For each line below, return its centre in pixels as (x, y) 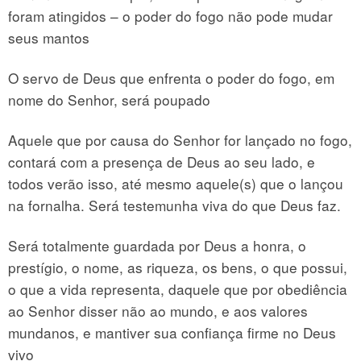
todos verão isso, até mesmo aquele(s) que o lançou (176, 183)
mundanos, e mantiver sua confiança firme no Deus (172, 332)
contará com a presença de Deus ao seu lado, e (162, 161)
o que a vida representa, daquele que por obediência (178, 288)
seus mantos (49, 37)
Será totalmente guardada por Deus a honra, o (157, 245)
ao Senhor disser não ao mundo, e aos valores (158, 310)
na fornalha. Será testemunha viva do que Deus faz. (174, 205)
